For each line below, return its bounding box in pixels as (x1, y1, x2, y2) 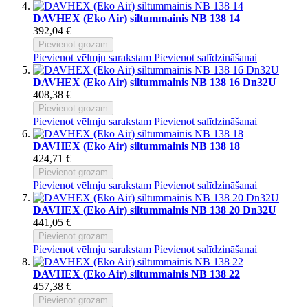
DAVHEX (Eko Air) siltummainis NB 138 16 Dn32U (33, 76, 276, 88)
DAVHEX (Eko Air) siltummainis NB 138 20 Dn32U (33, 203, 276, 216)
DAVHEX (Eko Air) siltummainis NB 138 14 (33, 12, 240, 24)
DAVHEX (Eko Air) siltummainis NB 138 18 (33, 140, 240, 152)
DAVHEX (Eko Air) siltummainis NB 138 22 (33, 267, 240, 280)
